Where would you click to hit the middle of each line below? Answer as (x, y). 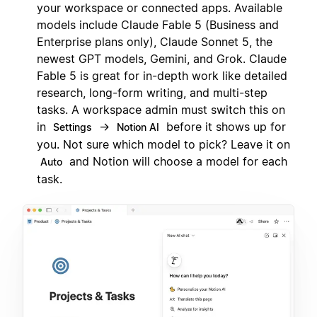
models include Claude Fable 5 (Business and (158, 25)
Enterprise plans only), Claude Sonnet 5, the (155, 42)
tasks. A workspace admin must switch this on (161, 110)
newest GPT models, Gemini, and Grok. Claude (162, 59)
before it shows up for (224, 127)
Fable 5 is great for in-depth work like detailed (162, 76)
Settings (73, 127)
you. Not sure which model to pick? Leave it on (163, 145)
